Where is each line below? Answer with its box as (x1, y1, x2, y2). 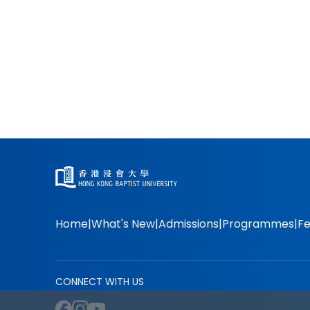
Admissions (158, 215, 219, 232)
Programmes (222, 215, 294, 232)
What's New (91, 215, 155, 232)
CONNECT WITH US (55, 274, 144, 289)
